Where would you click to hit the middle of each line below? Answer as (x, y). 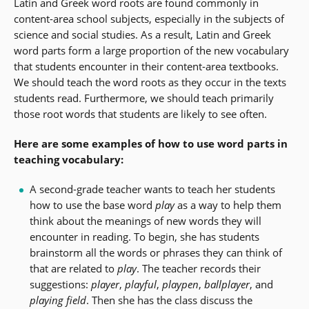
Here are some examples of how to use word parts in (151, 144)
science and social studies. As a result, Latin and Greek (142, 35)
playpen (180, 285)
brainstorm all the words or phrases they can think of (156, 253)
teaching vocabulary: (69, 160)
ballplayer (227, 285)
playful (140, 285)
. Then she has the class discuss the (169, 300)
